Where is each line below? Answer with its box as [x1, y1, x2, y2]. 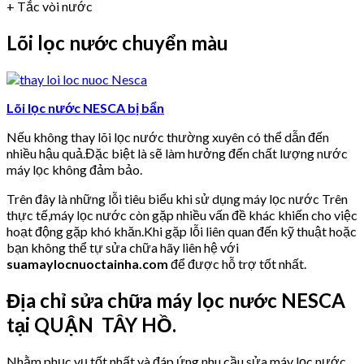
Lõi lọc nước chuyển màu [6, 31, 228, 55]
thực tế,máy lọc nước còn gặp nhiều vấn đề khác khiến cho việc [6, 206, 357, 223]
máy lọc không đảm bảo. [6, 161, 142, 177]
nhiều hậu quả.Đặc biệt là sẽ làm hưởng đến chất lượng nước [6, 145, 348, 161]
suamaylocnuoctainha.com [6, 255, 168, 271]
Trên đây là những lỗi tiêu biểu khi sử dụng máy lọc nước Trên [6, 190, 348, 206]
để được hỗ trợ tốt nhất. [168, 255, 306, 271]
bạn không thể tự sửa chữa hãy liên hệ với [6, 239, 239, 255]
